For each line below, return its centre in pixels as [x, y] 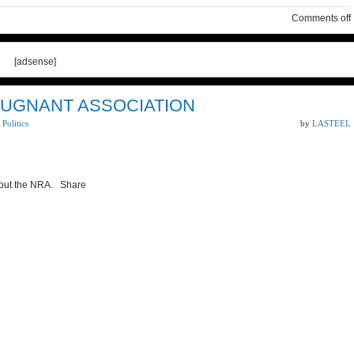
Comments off [321, 18]
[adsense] [35, 62]
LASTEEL [331, 123]
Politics [15, 123]
